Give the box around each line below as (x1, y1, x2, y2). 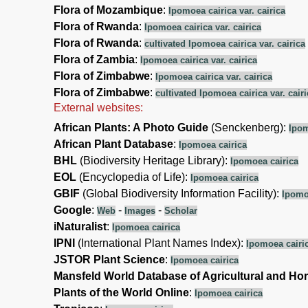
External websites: (54, 101, 143, 113)
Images (124, 205, 155, 216)
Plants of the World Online (54, 286, 189, 298)
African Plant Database (54, 137, 173, 150)
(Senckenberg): (208, 121, 289, 133)
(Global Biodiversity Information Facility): (80, 187, 282, 199)
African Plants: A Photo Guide (54, 121, 208, 133)
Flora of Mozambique (54, 3, 163, 16)
